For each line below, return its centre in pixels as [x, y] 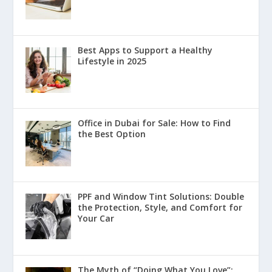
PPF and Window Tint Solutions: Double [161, 197]
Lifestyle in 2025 [112, 61]
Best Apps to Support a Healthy [145, 50]
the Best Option [111, 134]
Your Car [96, 219]
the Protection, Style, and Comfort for [160, 208]
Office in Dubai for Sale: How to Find [154, 123]
